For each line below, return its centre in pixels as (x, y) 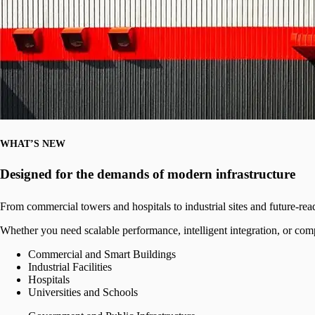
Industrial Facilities (70, 267)
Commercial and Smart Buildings (102, 255)
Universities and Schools (83, 292)
